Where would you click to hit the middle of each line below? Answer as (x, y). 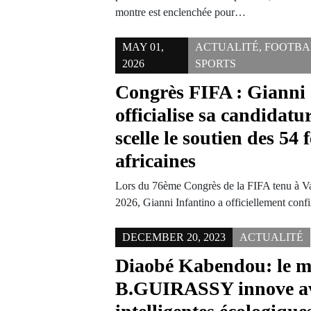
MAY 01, (143, 47)
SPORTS (216, 64)
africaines (156, 161)
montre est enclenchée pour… (181, 12)
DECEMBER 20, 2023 (174, 237)
